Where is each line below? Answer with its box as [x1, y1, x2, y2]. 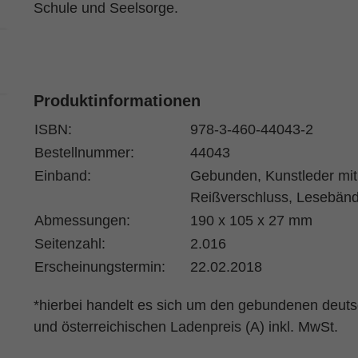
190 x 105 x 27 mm [189, 213, 312, 229]
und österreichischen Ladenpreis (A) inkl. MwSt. [33, 319, 338, 335]
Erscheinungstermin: [34, 259, 165, 275]
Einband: [34, 168, 91, 184]
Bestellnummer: [34, 145, 134, 161]
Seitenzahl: [34, 236, 105, 252]
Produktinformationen [33, 92, 201, 109]
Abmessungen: [34, 213, 130, 229]
